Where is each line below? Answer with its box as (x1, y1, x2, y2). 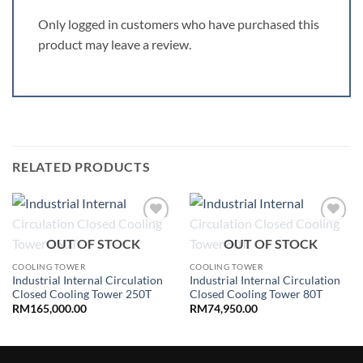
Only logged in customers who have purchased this (38, 15, 319, 32)
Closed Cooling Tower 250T (11, 287, 152, 301)
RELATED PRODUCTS (12, 158, 151, 174)
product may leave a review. (38, 36, 191, 52)
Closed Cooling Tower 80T (189, 287, 322, 301)
